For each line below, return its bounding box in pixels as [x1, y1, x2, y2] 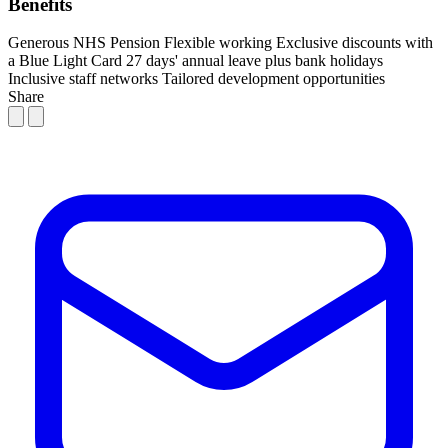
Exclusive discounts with [276, 34, 433, 52]
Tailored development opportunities [162, 70, 385, 88]
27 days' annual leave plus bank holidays [126, 52, 383, 70]
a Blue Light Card [8, 52, 122, 70]
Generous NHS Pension [8, 34, 160, 52]
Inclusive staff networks [8, 70, 158, 88]
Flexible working [164, 34, 272, 52]
